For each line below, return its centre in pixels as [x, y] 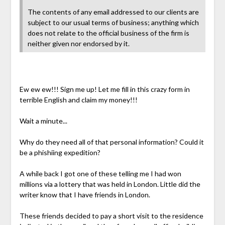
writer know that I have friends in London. [85, 194]
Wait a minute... [43, 121]
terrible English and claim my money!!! [78, 99]
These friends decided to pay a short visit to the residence [111, 215]
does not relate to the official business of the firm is [108, 33]
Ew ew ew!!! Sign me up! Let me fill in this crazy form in [104, 89]
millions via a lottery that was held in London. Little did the [110, 184]
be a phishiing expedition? [60, 152]
